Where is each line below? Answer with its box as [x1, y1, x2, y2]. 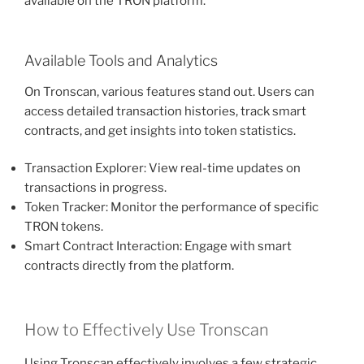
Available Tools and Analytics [24, 52, 218, 70]
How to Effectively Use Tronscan [24, 319, 269, 340]
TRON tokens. [24, 219, 103, 235]
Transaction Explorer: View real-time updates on [24, 161, 301, 176]
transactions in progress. [24, 180, 167, 196]
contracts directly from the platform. [24, 258, 234, 274]
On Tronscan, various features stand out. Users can [24, 84, 314, 99]
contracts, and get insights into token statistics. [24, 123, 296, 138]
